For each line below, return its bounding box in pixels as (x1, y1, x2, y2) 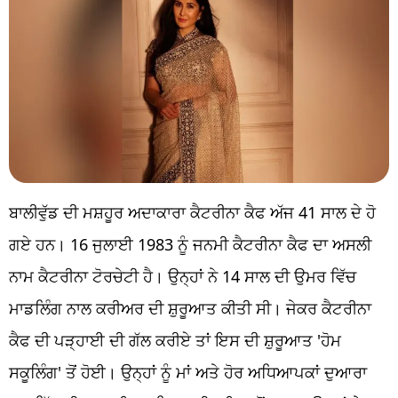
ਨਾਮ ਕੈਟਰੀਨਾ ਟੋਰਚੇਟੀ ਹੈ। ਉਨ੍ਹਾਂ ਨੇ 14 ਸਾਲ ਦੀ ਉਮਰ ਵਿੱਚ (9, 265, 356, 287)
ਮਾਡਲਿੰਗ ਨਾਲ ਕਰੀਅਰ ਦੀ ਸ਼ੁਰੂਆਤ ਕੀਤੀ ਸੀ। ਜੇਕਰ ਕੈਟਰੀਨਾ (9, 297, 371, 319)
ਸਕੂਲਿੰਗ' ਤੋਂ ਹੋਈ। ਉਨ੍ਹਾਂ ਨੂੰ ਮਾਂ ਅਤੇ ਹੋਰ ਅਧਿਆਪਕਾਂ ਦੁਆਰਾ (9, 361, 367, 383)
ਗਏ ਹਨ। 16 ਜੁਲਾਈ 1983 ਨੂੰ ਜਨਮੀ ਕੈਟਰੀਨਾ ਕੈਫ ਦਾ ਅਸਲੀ (9, 233, 371, 255)
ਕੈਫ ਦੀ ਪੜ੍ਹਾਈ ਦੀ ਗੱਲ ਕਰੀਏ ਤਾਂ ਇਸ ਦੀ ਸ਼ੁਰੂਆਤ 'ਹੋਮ (9, 329, 341, 351)
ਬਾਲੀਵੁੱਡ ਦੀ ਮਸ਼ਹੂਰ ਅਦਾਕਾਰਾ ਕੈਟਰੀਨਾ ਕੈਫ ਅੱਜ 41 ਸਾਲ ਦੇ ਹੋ (9, 201, 376, 223)
